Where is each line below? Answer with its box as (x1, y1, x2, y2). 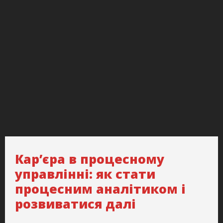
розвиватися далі (15, 195, 136, 213)
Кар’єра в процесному (15, 150, 164, 168)
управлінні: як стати (15, 165, 155, 183)
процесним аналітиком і (15, 180, 186, 198)
